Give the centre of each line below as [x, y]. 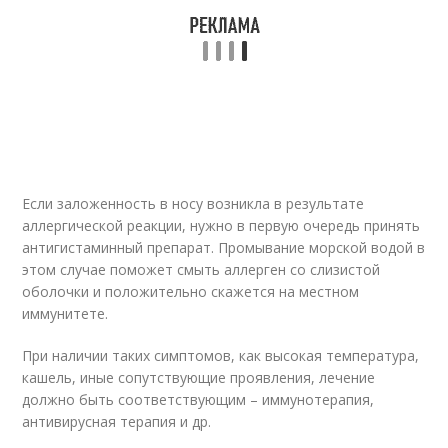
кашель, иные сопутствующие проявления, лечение [199, 378]
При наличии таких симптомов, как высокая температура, [221, 356]
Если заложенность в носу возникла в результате [193, 204]
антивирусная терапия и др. [117, 422]
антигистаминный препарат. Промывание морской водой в [224, 248]
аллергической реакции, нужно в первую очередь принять [221, 226]
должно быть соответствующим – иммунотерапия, [198, 400]
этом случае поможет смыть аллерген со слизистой [201, 270]
